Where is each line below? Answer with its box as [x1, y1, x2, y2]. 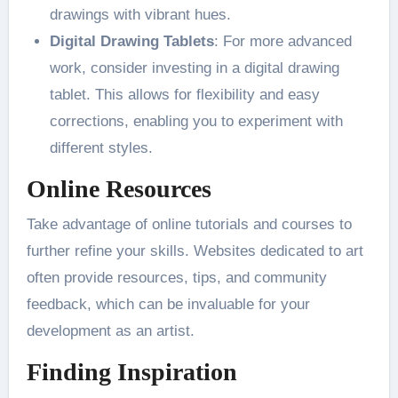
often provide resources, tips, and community [26, 268, 327, 286]
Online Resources [26, 175, 211, 203]
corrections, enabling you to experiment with [49, 113, 343, 131]
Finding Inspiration [26, 357, 237, 386]
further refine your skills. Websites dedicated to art [26, 242, 363, 259]
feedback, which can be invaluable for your [26, 295, 310, 313]
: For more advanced [213, 33, 352, 51]
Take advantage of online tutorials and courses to [26, 215, 352, 233]
